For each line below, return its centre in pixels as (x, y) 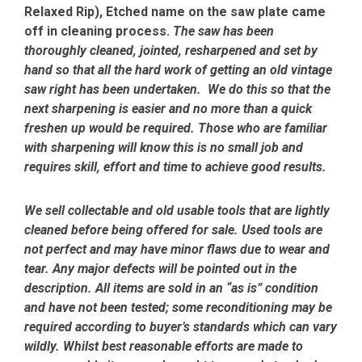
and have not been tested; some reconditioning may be (178, 308)
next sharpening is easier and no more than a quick (168, 109)
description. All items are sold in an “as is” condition (171, 288)
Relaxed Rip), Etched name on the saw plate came (175, 12)
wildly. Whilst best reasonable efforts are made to (164, 347)
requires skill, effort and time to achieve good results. (175, 167)
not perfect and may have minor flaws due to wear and (177, 250)
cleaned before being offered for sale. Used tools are (173, 230)
